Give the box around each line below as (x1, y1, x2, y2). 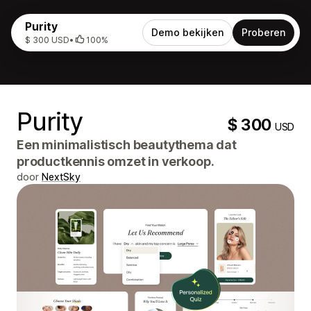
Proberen (242, 26, 285, 38)
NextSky (42, 171, 81, 183)
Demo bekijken (151, 26, 224, 38)
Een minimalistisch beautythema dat (17, 137, 237, 152)
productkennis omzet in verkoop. (17, 154, 215, 169)
